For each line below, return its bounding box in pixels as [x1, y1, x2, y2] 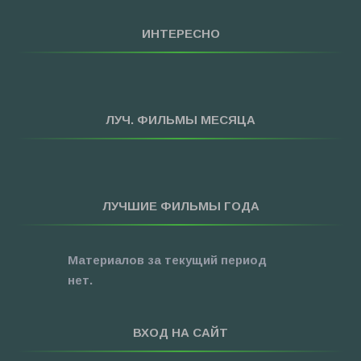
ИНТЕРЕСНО [141, 27, 220, 40]
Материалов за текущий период [68, 253, 267, 267]
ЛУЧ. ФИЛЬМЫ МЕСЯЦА [106, 113, 255, 127]
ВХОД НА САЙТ [133, 326, 228, 339]
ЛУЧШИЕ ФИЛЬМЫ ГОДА [102, 199, 259, 213]
